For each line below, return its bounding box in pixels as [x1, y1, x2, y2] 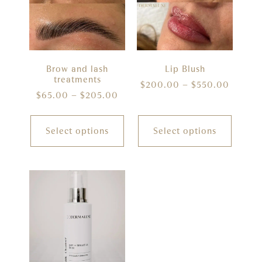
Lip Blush [164, 63, 205, 74]
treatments [53, 74, 101, 85]
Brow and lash [46, 63, 108, 74]
